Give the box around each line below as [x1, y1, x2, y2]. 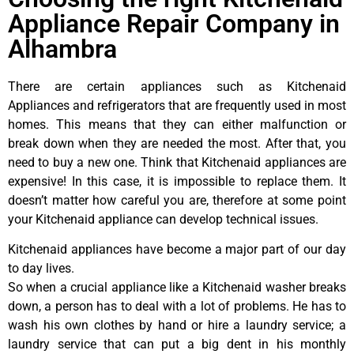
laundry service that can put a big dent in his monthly [8, 337, 346, 352]
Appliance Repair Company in [8, 8, 340, 39]
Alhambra [8, 33, 117, 64]
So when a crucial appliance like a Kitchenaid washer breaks [8, 280, 346, 296]
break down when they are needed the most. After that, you [8, 135, 346, 151]
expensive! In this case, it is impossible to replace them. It [8, 173, 346, 189]
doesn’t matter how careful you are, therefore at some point [8, 192, 346, 208]
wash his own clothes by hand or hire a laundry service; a [8, 318, 346, 333]
